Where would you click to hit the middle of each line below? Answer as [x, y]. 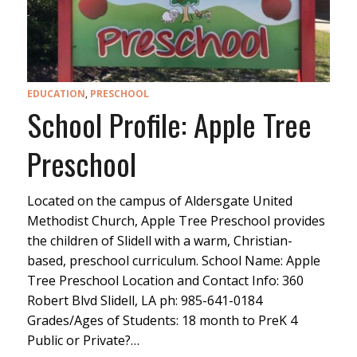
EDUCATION [56, 93]
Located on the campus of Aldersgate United [159, 200]
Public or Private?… [83, 340]
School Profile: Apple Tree [169, 124]
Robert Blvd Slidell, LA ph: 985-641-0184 [144, 300]
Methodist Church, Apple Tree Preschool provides [176, 220]
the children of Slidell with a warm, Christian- [159, 240]
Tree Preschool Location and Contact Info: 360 [165, 280]
